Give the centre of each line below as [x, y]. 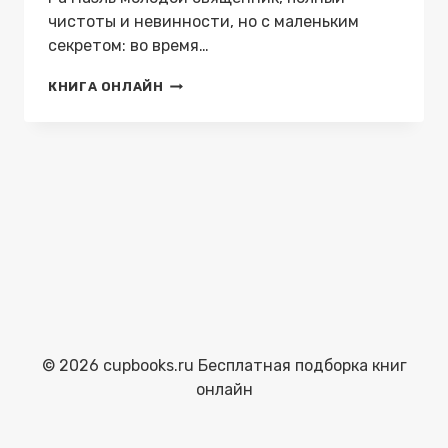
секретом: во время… [128, 45]
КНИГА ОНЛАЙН [106, 86]
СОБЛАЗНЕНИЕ [218, 102]
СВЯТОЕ [193, 83]
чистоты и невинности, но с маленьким [203, 21]
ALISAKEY [198, 140]
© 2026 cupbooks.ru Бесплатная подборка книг [224, 365]
